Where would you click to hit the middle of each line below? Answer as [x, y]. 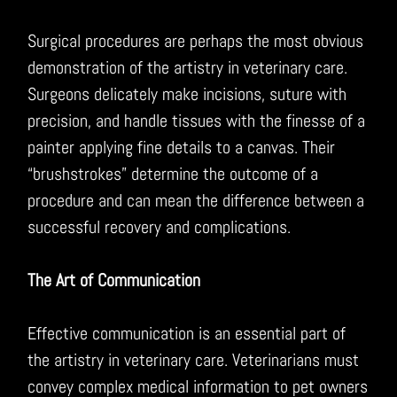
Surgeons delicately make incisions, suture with [187, 93]
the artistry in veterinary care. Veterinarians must [194, 359]
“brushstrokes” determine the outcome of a [173, 173]
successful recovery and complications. [160, 226]
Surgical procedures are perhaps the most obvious [196, 40]
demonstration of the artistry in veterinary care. [188, 67]
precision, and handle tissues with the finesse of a [197, 120]
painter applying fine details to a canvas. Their [182, 147]
